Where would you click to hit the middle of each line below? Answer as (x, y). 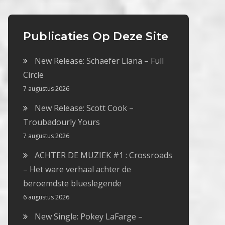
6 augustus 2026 (46, 197)
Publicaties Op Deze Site (96, 37)
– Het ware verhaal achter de (77, 170)
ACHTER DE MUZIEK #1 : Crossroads (103, 155)
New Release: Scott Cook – (84, 108)
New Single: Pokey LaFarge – (89, 217)
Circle (33, 75)
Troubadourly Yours (62, 122)
